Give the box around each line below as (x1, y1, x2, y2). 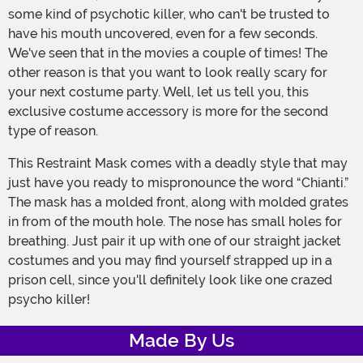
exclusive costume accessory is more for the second (8, 104, 328, 120)
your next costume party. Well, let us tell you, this (8, 84, 309, 100)
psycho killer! (8, 292, 90, 308)
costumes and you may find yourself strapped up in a (8, 253, 332, 269)
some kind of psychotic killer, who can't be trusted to (8, 6, 330, 23)
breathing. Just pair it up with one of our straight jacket (8, 233, 341, 250)
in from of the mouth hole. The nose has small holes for (8, 214, 342, 230)
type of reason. (8, 123, 98, 139)
